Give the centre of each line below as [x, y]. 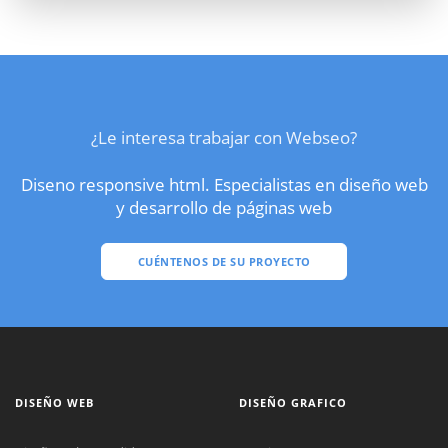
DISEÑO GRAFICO [293, 402]
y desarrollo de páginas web [224, 207]
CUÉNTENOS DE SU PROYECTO [224, 261]
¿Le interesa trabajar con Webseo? [224, 137]
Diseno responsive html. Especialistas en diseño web [224, 184]
